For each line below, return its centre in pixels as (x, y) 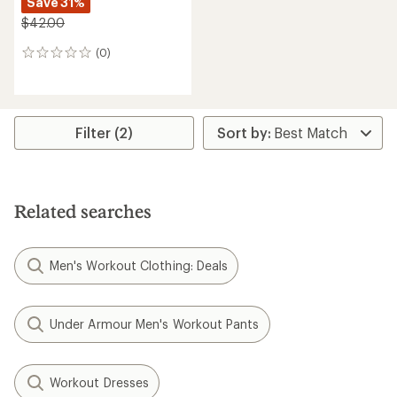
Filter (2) (105, 132)
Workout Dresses (100, 382)
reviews (45, 72)
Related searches (83, 211)
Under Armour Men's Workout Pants (155, 324)
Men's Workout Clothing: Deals (139, 265)
